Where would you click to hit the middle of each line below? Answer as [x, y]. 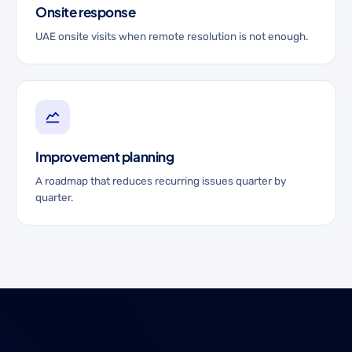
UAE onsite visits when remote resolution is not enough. [172, 36]
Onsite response [86, 12]
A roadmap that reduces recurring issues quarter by [161, 181]
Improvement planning [105, 156]
